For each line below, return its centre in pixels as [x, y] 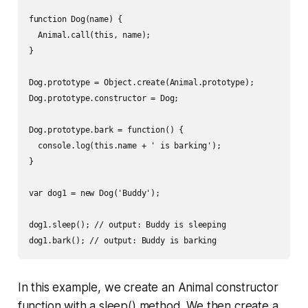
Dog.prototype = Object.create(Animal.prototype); [141, 82]
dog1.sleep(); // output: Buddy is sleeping [127, 224]
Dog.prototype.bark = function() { [106, 130]
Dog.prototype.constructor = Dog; [104, 98]
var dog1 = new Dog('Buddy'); [94, 193]
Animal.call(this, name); [90, 35]
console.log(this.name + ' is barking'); [125, 145]
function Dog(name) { [76, 19]
